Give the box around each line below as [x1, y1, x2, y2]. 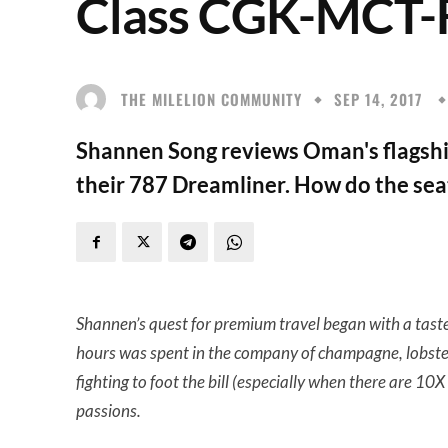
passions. [76, 400, 141, 421]
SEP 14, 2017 [334, 88, 422, 111]
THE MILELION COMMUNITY [121, 87, 302, 110]
